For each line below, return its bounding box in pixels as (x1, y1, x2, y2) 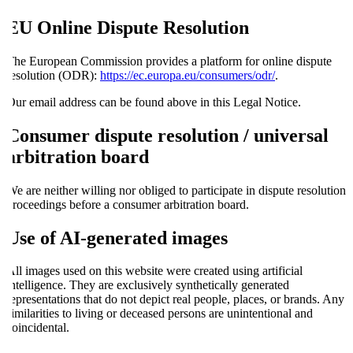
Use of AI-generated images (6, 227, 228, 248)
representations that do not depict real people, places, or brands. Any (6, 292, 344, 307)
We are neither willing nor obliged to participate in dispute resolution (6, 183, 346, 197)
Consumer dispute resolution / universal (6, 124, 329, 146)
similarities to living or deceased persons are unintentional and (6, 307, 313, 321)
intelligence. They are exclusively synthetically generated (6, 278, 289, 292)
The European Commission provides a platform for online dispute (6, 54, 332, 68)
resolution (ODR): (6, 68, 100, 82)
